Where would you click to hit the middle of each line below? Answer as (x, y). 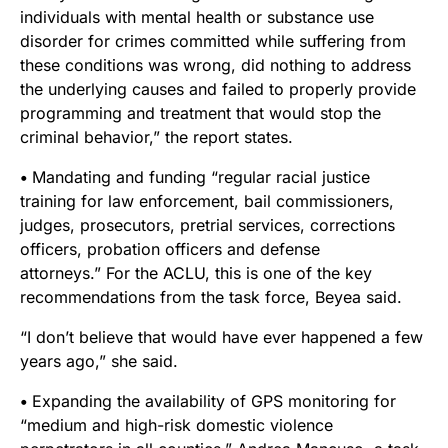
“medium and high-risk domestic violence (176, 425)
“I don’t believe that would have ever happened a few (221, 337)
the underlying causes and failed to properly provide (218, 89)
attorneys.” (63, 273)
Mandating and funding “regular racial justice (201, 177)
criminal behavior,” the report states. (156, 137)
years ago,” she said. (99, 361)
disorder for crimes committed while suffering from (213, 41)
